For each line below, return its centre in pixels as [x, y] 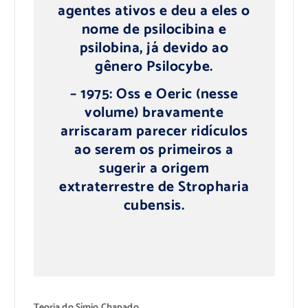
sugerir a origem [154, 169]
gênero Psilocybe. [154, 67]
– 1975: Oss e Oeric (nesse [154, 95]
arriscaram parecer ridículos [154, 132]
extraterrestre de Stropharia [154, 187]
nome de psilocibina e [154, 30]
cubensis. [154, 206]
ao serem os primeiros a [154, 150]
